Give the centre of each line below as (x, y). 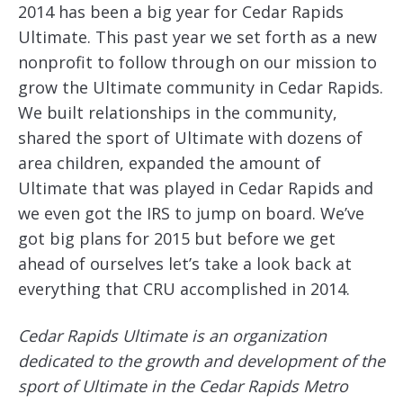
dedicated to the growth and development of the (201, 361)
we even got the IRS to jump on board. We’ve (191, 213)
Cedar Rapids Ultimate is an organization (172, 336)
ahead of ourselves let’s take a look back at (185, 264)
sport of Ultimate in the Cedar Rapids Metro (183, 386)
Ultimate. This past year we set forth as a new (197, 37)
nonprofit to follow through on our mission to (197, 62)
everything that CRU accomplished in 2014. (184, 289)
